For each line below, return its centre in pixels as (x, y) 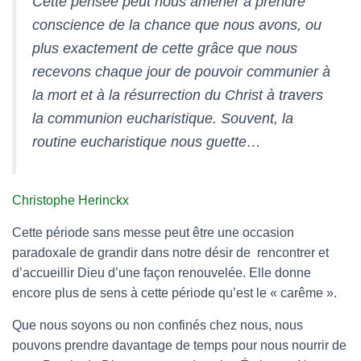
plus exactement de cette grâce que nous (165, 48)
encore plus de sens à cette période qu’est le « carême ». (174, 293)
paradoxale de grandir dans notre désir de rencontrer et (170, 253)
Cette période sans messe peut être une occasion (153, 232)
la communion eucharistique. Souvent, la (163, 118)
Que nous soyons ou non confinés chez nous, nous (158, 325)
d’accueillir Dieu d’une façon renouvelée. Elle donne (162, 273)
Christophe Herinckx (71, 200)
